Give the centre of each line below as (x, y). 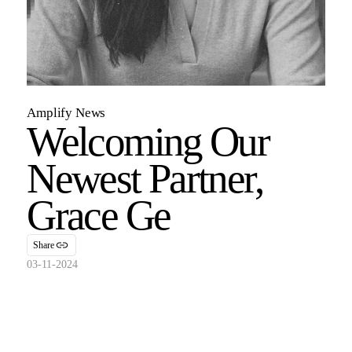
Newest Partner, (145, 179)
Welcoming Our (148, 142)
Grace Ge (99, 216)
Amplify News (66, 113)
